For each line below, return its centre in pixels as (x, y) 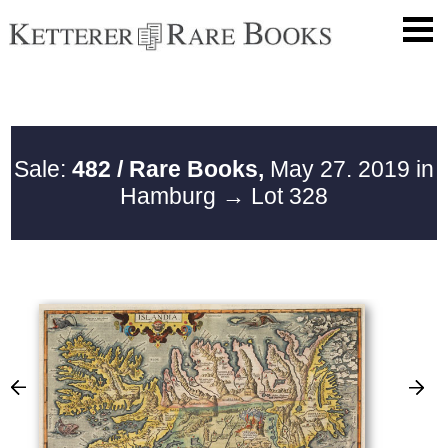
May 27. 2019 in (349, 168)
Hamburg (171, 195)
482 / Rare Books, (168, 168)
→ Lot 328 (275, 195)
